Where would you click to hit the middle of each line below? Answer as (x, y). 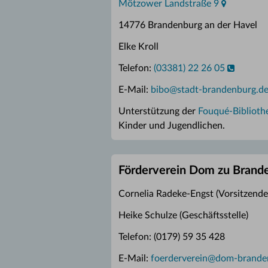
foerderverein (179, 258)
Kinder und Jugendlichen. (172, 126)
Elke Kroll (138, 47)
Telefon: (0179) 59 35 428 (172, 237)
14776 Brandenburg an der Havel (188, 25)
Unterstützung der (158, 111)
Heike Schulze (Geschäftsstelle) (183, 215)
